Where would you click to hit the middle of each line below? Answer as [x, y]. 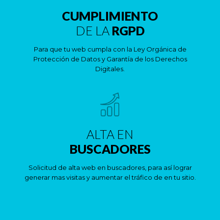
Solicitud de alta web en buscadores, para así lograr [110, 167]
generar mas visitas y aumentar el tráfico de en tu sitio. [110, 177]
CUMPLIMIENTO [110, 16]
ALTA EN [110, 134]
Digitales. [110, 69]
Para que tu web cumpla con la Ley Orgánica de [110, 49]
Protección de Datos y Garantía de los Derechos [110, 59]
